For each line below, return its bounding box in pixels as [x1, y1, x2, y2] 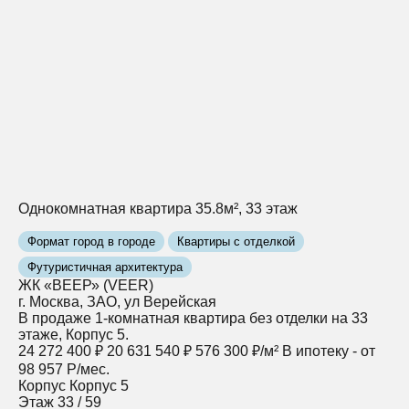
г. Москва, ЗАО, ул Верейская [18, 293, 216, 309]
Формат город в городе [27, 234, 155, 248]
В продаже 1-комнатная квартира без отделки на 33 [18, 309, 368, 326]
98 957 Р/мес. [18, 361, 110, 377]
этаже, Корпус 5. [18, 326, 129, 342]
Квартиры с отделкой [177, 234, 295, 248]
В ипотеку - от [282, 342, 375, 359]
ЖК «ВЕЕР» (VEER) [18, 277, 153, 293]
